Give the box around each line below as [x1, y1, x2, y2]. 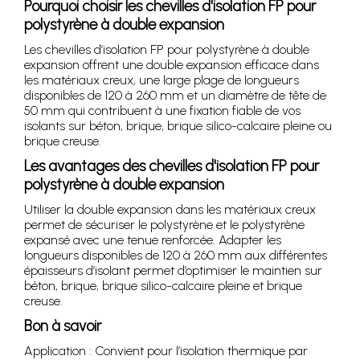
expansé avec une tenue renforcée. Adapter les [24, 231, 281, 247]
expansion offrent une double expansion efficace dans [24, 56, 319, 72]
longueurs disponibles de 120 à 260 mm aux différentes [24, 247, 327, 263]
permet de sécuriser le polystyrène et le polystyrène [24, 216, 305, 232]
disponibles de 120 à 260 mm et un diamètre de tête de [24, 87, 326, 103]
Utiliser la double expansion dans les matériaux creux [24, 201, 316, 217]
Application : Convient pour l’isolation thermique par [24, 342, 308, 358]
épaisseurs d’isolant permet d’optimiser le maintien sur [24, 262, 322, 278]
